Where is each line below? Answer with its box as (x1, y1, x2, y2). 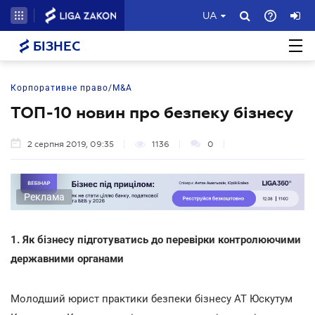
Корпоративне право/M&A (11, 83, 132, 93)
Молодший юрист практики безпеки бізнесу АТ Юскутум (11, 292, 292, 305)
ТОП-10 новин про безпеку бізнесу (11, 103, 293, 122)
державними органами (11, 252, 124, 265)
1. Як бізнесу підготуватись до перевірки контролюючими (11, 233, 301, 246)
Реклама (24, 191, 65, 202)
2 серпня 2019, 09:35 (27, 139, 114, 149)
